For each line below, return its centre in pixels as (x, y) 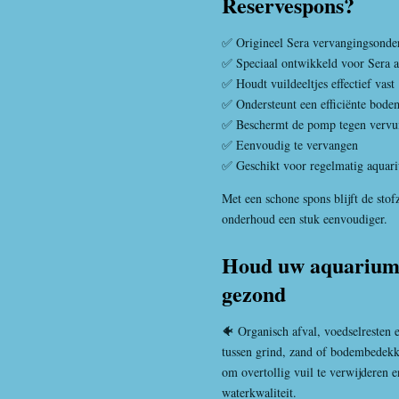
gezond (254, 293)
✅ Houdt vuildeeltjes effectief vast (308, 84)
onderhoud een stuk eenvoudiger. (305, 219)
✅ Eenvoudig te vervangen (290, 145)
